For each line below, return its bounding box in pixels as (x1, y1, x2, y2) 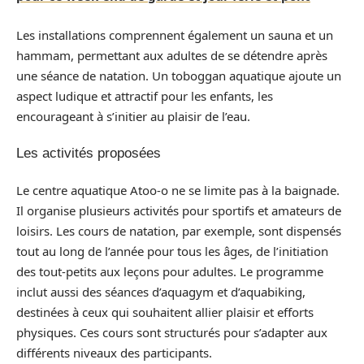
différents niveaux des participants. (16, 344, 212, 361)
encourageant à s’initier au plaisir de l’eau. (16, 107, 250, 124)
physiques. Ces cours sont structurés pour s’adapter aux (16, 323, 327, 340)
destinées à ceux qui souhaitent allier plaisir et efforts (16, 303, 314, 320)
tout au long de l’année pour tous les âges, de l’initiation (16, 242, 328, 259)
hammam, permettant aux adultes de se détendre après (16, 46, 327, 63)
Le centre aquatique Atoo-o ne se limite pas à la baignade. (16, 181, 340, 198)
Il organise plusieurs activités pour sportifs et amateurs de (16, 201, 341, 219)
